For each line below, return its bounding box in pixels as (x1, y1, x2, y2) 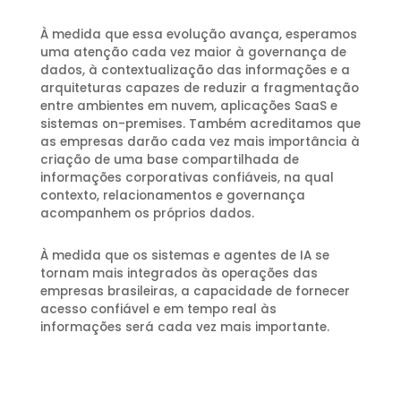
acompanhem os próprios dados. (39, 205, 254, 223)
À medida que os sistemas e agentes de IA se (39, 247, 329, 265)
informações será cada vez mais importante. (39, 319, 329, 337)
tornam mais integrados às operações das (39, 265, 318, 283)
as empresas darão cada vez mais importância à (39, 133, 360, 151)
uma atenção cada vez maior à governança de (39, 44, 346, 62)
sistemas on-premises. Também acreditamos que (39, 115, 361, 133)
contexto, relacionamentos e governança (39, 187, 305, 205)
